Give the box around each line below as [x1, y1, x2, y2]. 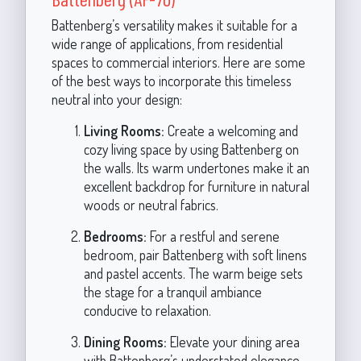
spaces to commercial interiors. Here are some [51, 52, 305, 71]
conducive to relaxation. [83, 301, 211, 319]
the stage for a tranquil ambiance [83, 282, 262, 301]
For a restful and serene [146, 226, 280, 245]
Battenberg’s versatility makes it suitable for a [51, 15, 297, 34]
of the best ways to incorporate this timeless [51, 71, 292, 89]
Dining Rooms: [83, 332, 167, 351]
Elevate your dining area [166, 332, 300, 351]
